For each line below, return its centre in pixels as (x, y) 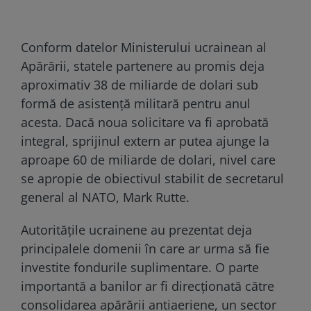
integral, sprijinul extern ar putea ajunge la (145, 141)
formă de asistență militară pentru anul (136, 103)
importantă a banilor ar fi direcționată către (148, 286)
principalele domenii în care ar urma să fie (145, 248)
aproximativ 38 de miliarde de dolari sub (140, 84)
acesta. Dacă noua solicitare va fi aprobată (145, 122)
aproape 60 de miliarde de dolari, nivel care (148, 159)
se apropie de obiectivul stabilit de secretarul (152, 178)
